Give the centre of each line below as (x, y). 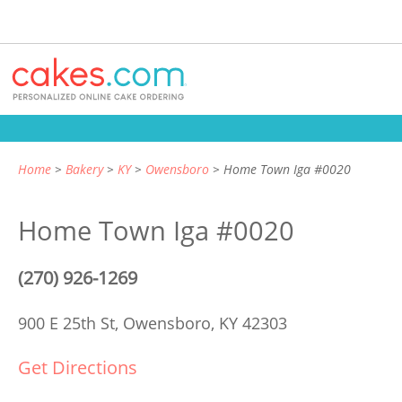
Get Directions (78, 367)
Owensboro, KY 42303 (205, 323)
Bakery (84, 169)
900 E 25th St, (70, 323)
